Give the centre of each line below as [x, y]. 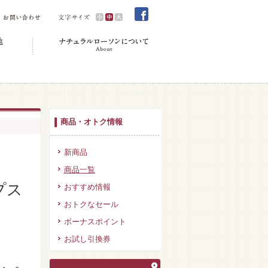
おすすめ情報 [87, 187]
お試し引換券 [87, 239]
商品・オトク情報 [91, 122]
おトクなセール [91, 204]
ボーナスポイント [95, 222]
